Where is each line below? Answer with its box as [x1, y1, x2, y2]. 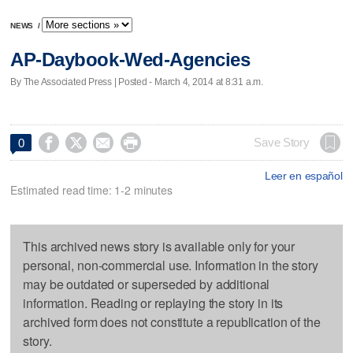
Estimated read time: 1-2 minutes [10, 181, 173, 198]
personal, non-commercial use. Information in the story [23, 255, 318, 274]
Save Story [254, 136, 310, 149]
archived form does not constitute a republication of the [23, 312, 321, 331]
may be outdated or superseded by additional [23, 274, 270, 293]
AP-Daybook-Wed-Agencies [10, 49, 251, 71]
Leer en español [264, 169, 343, 182]
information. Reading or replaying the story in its [23, 293, 284, 312]
